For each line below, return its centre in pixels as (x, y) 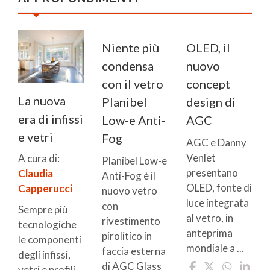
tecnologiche (47, 224)
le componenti (50, 239)
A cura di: (39, 158)
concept (208, 84)
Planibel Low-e (135, 161)
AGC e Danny (216, 143)
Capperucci (45, 188)
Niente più (131, 48)
